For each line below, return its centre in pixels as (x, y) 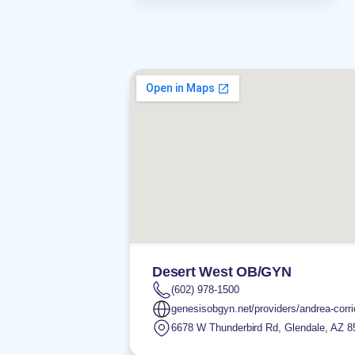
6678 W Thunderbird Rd (225, 328)
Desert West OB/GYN (222, 272)
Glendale (305, 328)
